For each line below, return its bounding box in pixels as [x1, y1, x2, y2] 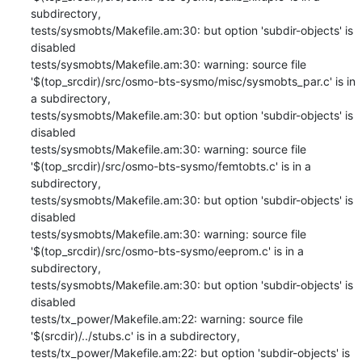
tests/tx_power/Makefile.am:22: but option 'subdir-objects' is [30, 345, 350, 360]
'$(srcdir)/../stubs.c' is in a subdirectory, [30, 328, 240, 343]
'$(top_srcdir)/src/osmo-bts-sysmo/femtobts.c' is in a [30, 158, 311, 173]
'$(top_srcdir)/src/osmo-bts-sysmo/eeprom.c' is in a [30, 243, 304, 258]
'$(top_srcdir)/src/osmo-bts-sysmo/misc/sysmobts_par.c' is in [30, 74, 356, 88]
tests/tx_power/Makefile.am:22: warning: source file [30, 311, 303, 326]
